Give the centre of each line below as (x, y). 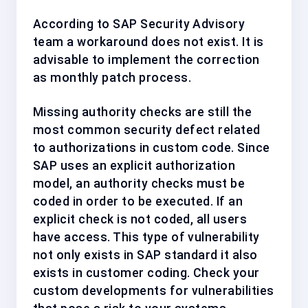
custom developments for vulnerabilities (154, 290)
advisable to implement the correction (146, 59)
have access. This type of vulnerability (146, 237)
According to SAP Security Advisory (139, 24)
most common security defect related (147, 130)
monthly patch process (119, 77)
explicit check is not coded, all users (140, 219)
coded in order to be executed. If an (138, 201)
